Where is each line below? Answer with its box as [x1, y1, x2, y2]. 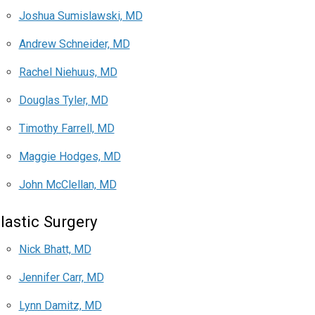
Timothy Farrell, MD [18, 122, 115, 136]
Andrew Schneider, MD [18, 37, 130, 51]
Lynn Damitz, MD [18, 299, 102, 313]
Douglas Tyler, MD [18, 94, 108, 108]
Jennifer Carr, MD [18, 271, 104, 285]
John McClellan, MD [18, 178, 117, 192]
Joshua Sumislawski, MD [18, 9, 143, 23]
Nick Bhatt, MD [18, 243, 91, 257]
